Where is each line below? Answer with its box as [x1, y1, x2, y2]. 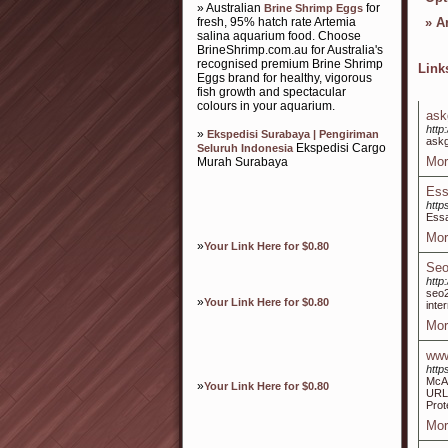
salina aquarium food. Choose [197, 29, 361, 43]
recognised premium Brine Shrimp [197, 57, 383, 71]
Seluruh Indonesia [197, 142, 293, 154]
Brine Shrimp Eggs [264, 2, 363, 14]
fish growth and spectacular [197, 85, 346, 99]
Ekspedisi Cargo [293, 141, 386, 155]
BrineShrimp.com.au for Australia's [197, 43, 383, 57]
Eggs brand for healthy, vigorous [197, 71, 372, 85]
